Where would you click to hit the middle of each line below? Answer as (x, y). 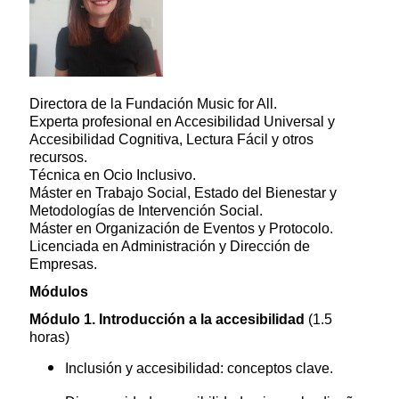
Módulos (59, 292)
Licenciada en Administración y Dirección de (170, 247)
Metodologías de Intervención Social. (146, 211)
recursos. (58, 158)
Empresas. (63, 265)
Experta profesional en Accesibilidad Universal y (182, 122)
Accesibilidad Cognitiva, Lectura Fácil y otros (171, 140)
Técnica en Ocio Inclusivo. (113, 175)
